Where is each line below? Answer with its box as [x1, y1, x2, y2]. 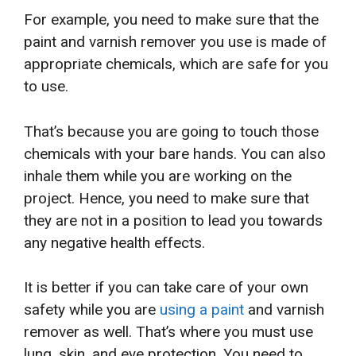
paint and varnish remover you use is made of [24, 33, 327, 52]
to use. [24, 77, 68, 96]
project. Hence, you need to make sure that [24, 188, 309, 207]
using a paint [160, 300, 244, 319]
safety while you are [24, 300, 160, 319]
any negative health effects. [24, 233, 205, 252]
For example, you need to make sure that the [24, 10, 319, 29]
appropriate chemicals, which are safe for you [24, 55, 328, 74]
